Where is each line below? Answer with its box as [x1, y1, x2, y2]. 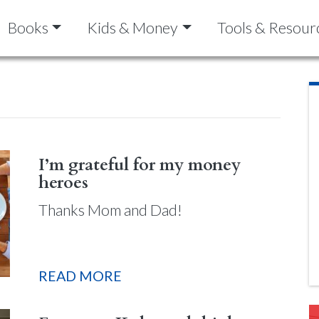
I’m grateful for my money [38, 153, 241, 177]
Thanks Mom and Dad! [38, 200, 182, 219]
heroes [38, 171, 88, 194]
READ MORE [38, 267, 122, 285]
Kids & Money [87, 19, 179, 38]
